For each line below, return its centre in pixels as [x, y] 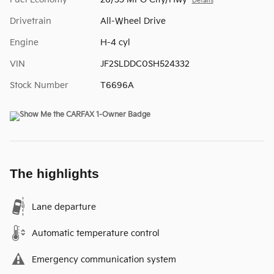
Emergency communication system [104, 260]
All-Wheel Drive [133, 21]
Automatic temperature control [96, 234]
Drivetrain [31, 21]
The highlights [54, 174]
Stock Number [39, 86]
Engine [24, 43]
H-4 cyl [115, 43]
